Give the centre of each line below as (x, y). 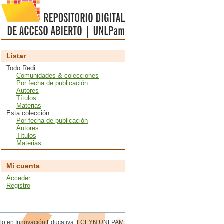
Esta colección (28, 113)
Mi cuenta (23, 166)
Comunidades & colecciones (58, 75)
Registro (18, 185)
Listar (16, 56)
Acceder (18, 178)
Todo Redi (21, 68)
